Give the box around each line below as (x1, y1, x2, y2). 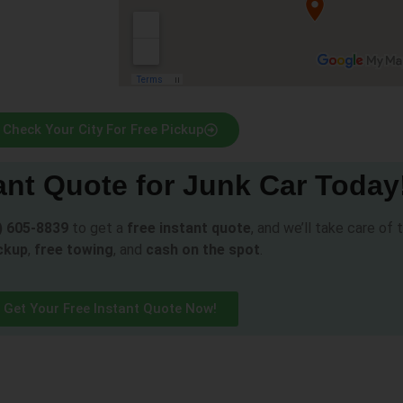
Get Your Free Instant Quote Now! (3, 300, 217, 318)
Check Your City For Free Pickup (2, 121, 204, 138)
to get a (67, 219, 127, 237)
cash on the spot (145, 240, 260, 258)
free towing (33, 240, 113, 258)
